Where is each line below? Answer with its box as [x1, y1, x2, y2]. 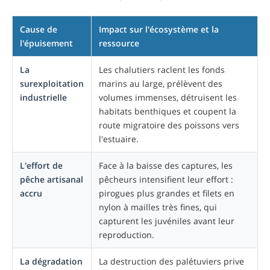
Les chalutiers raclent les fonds [99, 63, 225, 75]
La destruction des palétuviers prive [99, 255, 244, 267]
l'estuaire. [99, 133, 139, 145]
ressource [99, 37, 139, 49]
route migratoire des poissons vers [99, 119, 239, 131]
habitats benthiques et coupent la [99, 105, 236, 117]
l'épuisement [20, 37, 73, 49]
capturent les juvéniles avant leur [99, 215, 234, 227]
